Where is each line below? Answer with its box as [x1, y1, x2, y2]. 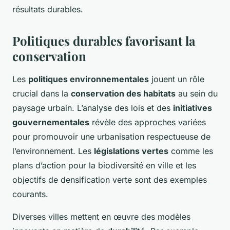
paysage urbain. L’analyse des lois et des [12, 102, 173, 113]
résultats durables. [12, 4, 83, 14]
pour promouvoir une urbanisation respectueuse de [12, 131, 210, 142]
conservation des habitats [71, 88, 176, 99]
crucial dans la [12, 88, 71, 99]
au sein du [176, 88, 218, 99]
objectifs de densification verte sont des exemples [12, 174, 207, 185]
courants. [12, 188, 48, 199]
